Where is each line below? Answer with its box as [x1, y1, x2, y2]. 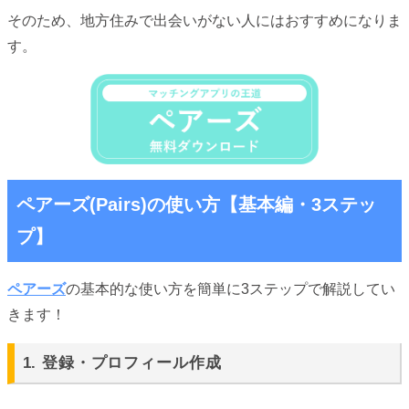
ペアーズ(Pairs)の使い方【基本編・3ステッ [16, 194, 376, 215]
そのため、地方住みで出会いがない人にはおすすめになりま [7, 12, 402, 28]
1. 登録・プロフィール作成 [22, 354, 222, 372]
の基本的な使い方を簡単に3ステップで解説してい [66, 281, 395, 298]
